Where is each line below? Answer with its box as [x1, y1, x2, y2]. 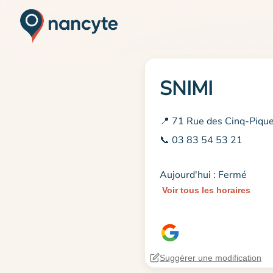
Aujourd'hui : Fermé [160, 168, 247, 182]
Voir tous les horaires [162, 185, 250, 196]
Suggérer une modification [160, 252, 261, 263]
